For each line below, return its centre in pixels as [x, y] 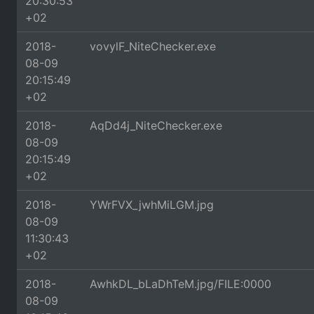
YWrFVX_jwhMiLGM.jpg [152, 205]
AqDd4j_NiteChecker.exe [156, 125]
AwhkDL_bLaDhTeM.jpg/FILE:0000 [180, 284]
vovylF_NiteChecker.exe [153, 46]
